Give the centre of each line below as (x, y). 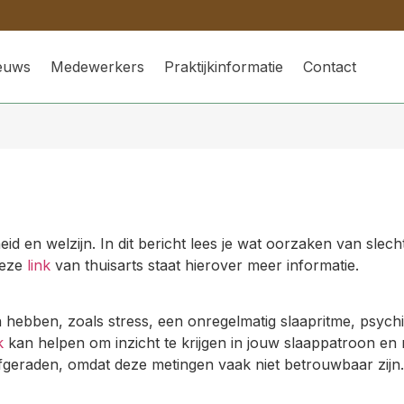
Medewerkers (98, 67)
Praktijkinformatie (224, 67)
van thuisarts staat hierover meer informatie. (204, 265)
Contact (330, 67)
